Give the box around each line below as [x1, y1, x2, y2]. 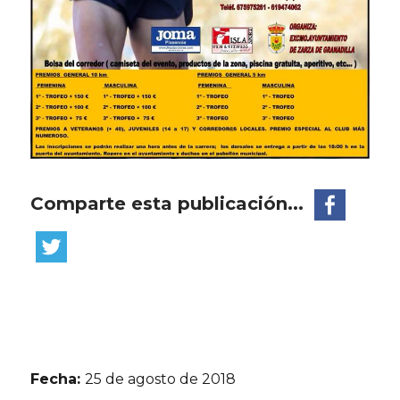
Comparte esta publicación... [30, 192, 310, 214]
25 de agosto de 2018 [85, 371, 237, 388]
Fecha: [30, 371, 86, 388]
